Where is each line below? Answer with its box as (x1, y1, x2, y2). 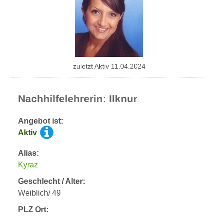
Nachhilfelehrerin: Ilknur (18, 92, 137, 104)
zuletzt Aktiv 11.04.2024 (73, 62, 145, 70)
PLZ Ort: (18, 205, 49, 214)
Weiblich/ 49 (18, 188, 61, 197)
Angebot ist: (18, 116, 63, 125)
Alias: (18, 148, 39, 157)
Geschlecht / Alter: (18, 177, 85, 185)
